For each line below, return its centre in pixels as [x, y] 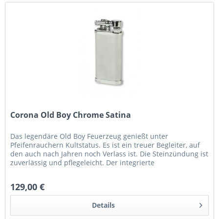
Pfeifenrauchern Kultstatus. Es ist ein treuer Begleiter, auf [105, 145]
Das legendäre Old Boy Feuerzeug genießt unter [89, 136]
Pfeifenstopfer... [37, 172]
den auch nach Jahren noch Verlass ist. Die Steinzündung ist [109, 154]
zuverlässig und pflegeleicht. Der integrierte [83, 163]
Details [103, 205]
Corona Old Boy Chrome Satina [71, 115]
